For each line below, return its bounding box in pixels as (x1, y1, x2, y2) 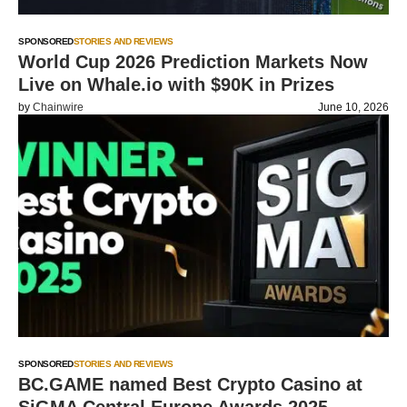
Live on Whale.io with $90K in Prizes (18, 74, 334, 94)
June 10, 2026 (318, 101, 389, 114)
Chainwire (33, 101, 84, 114)
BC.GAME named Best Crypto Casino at (18, 374, 362, 394)
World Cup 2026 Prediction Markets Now (18, 52, 368, 72)
